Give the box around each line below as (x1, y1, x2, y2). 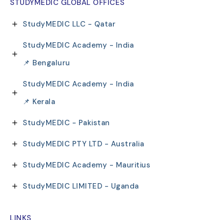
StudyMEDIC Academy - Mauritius (23, 160, 151, 170)
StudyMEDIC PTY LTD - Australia (23, 139, 144, 149)
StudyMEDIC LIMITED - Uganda (23, 181, 139, 192)
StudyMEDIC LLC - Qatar (87, 19, 116, 29)
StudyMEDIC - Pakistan (23, 118, 110, 128)
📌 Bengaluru (23, 58, 70, 68)
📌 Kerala (23, 97, 55, 107)
